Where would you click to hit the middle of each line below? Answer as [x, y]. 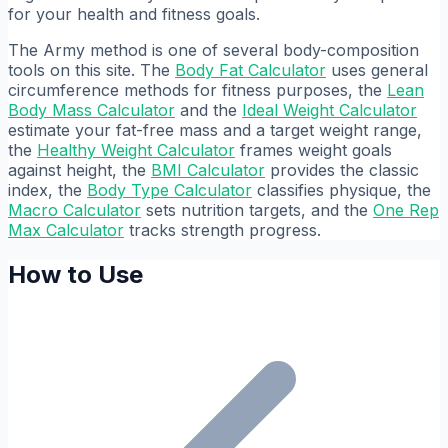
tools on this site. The [91, 69]
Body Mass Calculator [91, 109]
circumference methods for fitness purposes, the [197, 89]
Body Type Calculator [169, 189]
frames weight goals [313, 149]
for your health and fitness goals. [134, 13]
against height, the [79, 169]
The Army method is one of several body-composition [213, 49]
